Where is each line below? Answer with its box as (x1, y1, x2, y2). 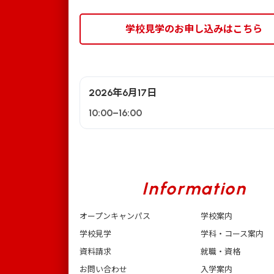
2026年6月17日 (89, 86, 157, 98)
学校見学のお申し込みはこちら (125, 23, 263, 35)
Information (142, 177, 246, 199)
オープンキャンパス (80, 211, 151, 221)
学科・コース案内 (201, 229, 264, 239)
